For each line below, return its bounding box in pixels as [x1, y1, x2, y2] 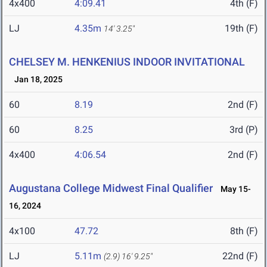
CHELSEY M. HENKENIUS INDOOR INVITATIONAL [9, 55, 245, 69]
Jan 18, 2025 [9, 74, 63, 85]
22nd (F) [222, 250, 258, 262]
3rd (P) [229, 124, 258, 136]
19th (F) [225, 23, 258, 35]
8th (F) [230, 225, 258, 237]
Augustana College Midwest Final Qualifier [9, 182, 213, 195]
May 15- [215, 184, 251, 194]
